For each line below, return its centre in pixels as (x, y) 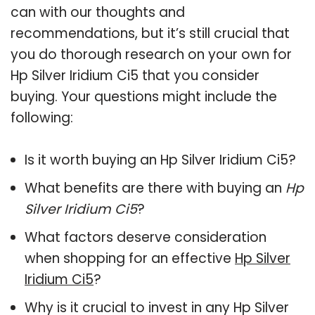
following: (42, 117)
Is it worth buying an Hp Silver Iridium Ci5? (160, 160)
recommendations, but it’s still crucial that (150, 33)
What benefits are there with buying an (155, 188)
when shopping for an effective (130, 258)
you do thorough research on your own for (151, 54)
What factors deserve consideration (146, 237)
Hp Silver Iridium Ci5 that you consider (135, 75)
